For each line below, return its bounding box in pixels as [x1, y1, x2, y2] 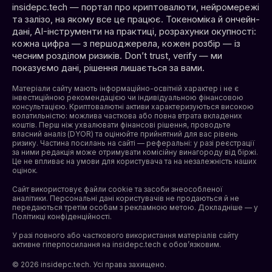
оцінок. [12, 165, 38, 175]
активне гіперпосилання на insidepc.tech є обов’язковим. [12, 239, 221, 249]
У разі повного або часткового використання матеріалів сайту [12, 230, 239, 240]
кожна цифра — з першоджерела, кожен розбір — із [12, 38, 240, 49]
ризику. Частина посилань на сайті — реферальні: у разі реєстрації [12, 138, 255, 148]
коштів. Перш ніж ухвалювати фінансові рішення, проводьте [12, 120, 231, 129]
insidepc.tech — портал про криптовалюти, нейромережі [12, 1, 259, 13]
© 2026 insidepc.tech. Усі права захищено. [12, 259, 166, 269]
